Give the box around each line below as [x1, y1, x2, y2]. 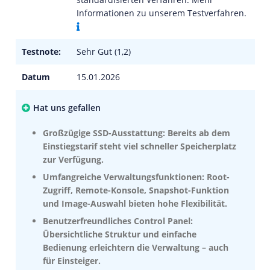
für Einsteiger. [43, 255, 101, 266]
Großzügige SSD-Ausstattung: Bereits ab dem [43, 127, 230, 139]
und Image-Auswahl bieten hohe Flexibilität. [43, 198, 227, 209]
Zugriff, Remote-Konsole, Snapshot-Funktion [43, 184, 229, 196]
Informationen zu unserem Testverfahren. [77, 7, 246, 19]
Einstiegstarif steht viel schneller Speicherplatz [43, 140, 236, 152]
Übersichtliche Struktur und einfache [43, 228, 196, 240]
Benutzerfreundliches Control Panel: [43, 215, 193, 227]
